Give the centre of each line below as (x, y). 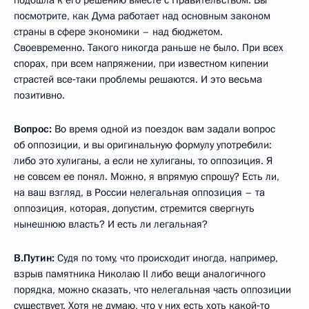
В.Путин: (34, 258)
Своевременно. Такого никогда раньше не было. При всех (149, 47)
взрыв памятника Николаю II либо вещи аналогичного (140, 273)
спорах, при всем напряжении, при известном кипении (141, 63)
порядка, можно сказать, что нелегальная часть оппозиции (152, 289)
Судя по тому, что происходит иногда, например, (166, 258)
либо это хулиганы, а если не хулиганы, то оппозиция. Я (143, 160)
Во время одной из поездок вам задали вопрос (163, 129)
